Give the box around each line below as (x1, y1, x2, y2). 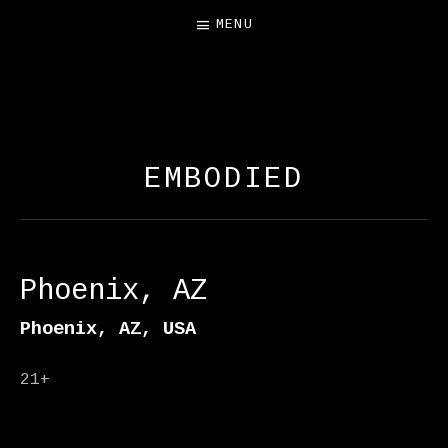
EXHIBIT (155, 125, 293, 162)
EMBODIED (144, 163, 304, 196)
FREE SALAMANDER (68, 96, 380, 133)
